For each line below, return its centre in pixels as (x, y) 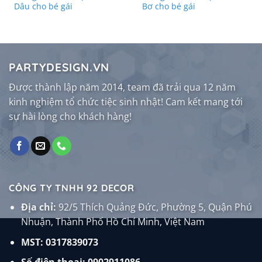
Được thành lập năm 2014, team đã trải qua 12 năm (122, 87)
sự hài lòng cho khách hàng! (70, 116)
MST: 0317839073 (59, 242)
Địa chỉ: (38, 207)
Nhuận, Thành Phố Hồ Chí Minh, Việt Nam (113, 221)
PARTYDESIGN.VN (59, 68)
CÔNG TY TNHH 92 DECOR (72, 187)
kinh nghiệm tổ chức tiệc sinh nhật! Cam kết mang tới (126, 101)
